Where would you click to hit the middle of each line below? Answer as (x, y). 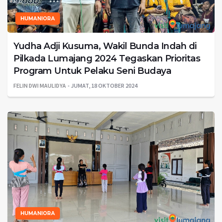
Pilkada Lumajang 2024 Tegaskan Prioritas (107, 59)
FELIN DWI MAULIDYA (40, 86)
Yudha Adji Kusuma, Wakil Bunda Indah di (105, 46)
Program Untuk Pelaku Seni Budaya (92, 71)
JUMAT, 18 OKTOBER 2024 (104, 86)
